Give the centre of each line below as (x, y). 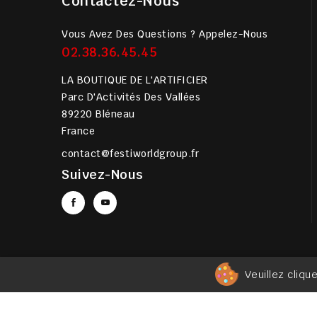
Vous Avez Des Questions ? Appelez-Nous (165, 34)
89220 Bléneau (98, 114)
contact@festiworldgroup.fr (130, 154)
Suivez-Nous (103, 175)
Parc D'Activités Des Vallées (131, 97)
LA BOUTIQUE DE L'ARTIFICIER (135, 80)
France (78, 131)
